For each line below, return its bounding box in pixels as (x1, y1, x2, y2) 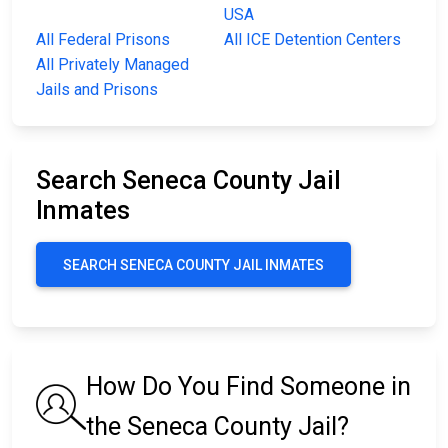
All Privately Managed (36, 55, 189, 75)
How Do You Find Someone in (86, 372, 411, 402)
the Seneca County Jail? (86, 412, 349, 442)
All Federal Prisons (36, 30, 170, 50)
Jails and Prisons (36, 80, 158, 100)
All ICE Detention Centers (224, 30, 401, 50)
